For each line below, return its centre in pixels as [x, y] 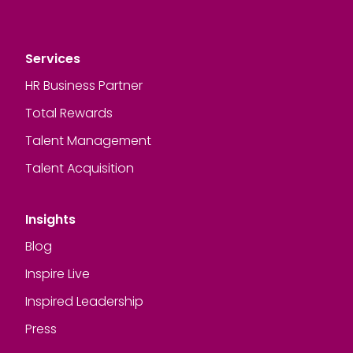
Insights [50, 219]
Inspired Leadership [84, 301]
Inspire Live [58, 273]
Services [53, 58]
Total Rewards [69, 113]
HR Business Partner [84, 85]
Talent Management [88, 140]
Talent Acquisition [80, 168]
